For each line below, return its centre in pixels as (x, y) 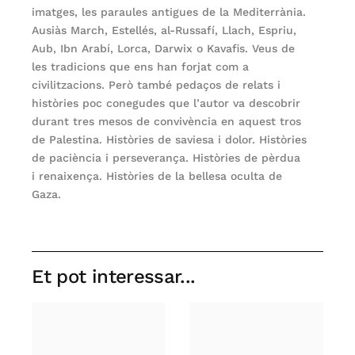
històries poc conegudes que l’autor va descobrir (166, 103)
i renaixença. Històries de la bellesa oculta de (157, 176)
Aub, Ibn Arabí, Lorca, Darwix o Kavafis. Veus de (164, 49)
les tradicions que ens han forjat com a (141, 67)
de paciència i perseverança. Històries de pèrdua (166, 158)
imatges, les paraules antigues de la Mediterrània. (169, 12)
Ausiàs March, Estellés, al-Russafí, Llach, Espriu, (164, 31)
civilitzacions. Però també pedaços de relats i (157, 85)
